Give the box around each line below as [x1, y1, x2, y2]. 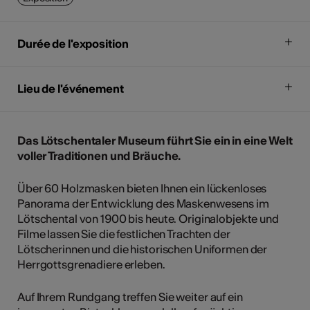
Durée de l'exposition [17, 36, 129, 51]
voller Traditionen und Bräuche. [17, 148, 181, 163]
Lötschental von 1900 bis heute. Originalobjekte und [17, 211, 279, 226]
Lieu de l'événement [17, 81, 124, 95]
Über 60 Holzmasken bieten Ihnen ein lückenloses [17, 181, 267, 195]
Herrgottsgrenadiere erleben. [17, 257, 165, 271]
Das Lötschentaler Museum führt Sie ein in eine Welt [17, 133, 293, 147]
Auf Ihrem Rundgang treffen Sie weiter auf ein [17, 289, 243, 304]
